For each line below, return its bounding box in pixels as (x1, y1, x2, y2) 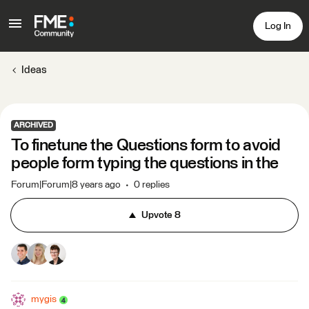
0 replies (134, 180, 170, 190)
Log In (265, 21, 291, 31)
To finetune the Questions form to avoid (11, 137, 281, 154)
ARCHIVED (14, 121, 53, 129)
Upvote (141, 210, 172, 220)
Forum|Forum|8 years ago (11, 180, 121, 190)
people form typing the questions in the (11, 155, 279, 172)
